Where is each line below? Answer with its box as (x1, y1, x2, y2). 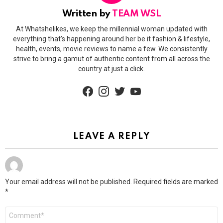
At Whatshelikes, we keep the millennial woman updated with (15, 25, 208, 33)
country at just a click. (78, 65, 145, 73)
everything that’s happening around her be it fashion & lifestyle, (13, 35, 210, 43)
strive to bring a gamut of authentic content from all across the (13, 55, 210, 63)
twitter (123, 81, 139, 88)
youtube (139, 81, 161, 88)
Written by (62, 8, 112, 18)
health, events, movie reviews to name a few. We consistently (15, 45, 208, 53)
